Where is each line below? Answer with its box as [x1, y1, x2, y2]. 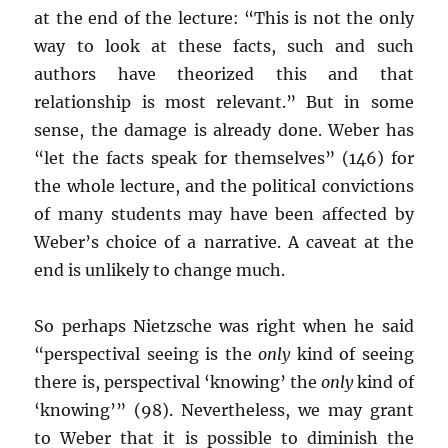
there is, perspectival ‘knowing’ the [34, 372, 322, 392]
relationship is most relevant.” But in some [34, 92, 414, 112]
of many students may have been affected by [34, 204, 414, 224]
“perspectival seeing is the [34, 344, 259, 364]
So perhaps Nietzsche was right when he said [34, 316, 414, 336]
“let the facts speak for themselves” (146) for [34, 148, 414, 168]
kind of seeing [290, 344, 414, 364]
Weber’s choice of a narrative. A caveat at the [34, 232, 414, 252]
